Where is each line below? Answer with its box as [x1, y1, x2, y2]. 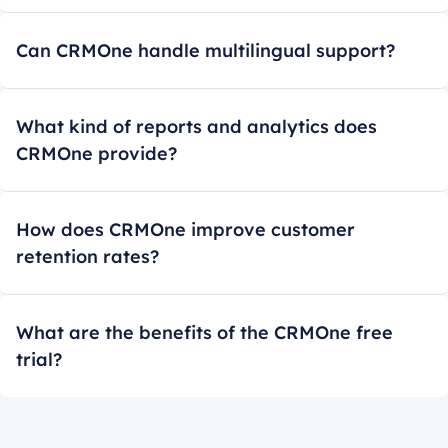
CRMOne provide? [16, 141, 177, 165]
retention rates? [16, 244, 159, 268]
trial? [16, 347, 62, 371]
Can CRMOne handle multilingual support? [16, 38, 395, 62]
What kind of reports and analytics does [16, 114, 377, 138]
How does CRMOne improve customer [16, 217, 355, 241]
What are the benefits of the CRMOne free [16, 320, 393, 344]
